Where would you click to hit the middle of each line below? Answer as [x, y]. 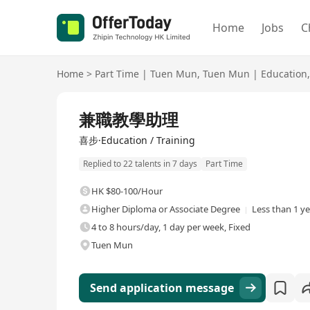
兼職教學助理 [129, 119]
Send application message [162, 288]
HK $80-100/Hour [127, 191]
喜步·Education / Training [137, 140]
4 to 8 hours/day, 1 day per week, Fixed [171, 227]
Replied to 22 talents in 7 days [140, 164]
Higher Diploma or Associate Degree [166, 209]
